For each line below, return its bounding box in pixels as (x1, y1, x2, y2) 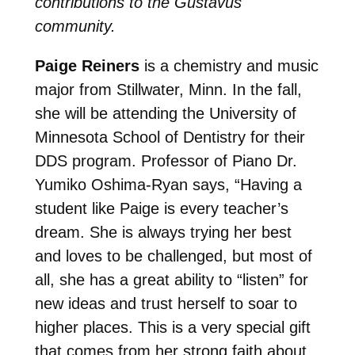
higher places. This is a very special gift (34, 318, 311, 336)
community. (34, 17, 116, 35)
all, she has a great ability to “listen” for (34, 270, 308, 288)
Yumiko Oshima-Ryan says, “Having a (34, 175, 302, 193)
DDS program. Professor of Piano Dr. (34, 151, 297, 170)
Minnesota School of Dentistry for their (34, 128, 305, 146)
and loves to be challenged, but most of (34, 246, 312, 265)
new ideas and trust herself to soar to (34, 294, 297, 312)
